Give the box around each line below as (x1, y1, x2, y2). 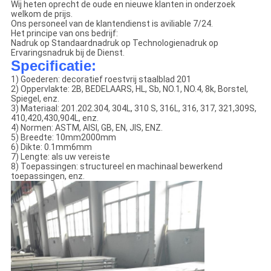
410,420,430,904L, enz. (10, 113, 99, 123)
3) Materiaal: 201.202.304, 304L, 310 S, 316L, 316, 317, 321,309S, (10, 103, 256, 114)
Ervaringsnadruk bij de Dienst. (10, 48, 125, 58)
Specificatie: (10, 57, 96, 74)
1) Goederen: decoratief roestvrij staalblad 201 (10, 74, 191, 85)
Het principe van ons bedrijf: (10, 28, 118, 39)
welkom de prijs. (10, 9, 73, 19)
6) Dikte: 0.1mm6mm (10, 142, 92, 152)
